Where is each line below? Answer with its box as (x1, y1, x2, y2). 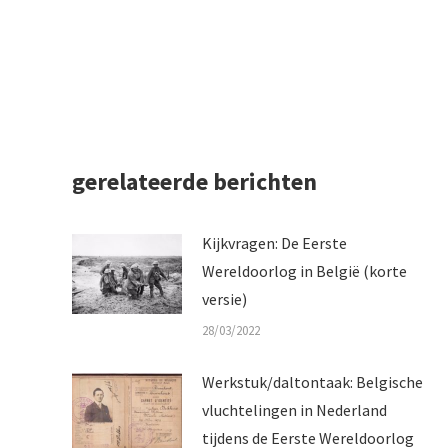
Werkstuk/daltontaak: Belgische (202, 372, 423, 392)
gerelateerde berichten (72, 166, 317, 197)
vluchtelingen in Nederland (202, 400, 387, 420)
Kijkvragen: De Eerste (202, 233, 347, 253)
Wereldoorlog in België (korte (202, 261, 407, 281)
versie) (202, 289, 247, 309)
